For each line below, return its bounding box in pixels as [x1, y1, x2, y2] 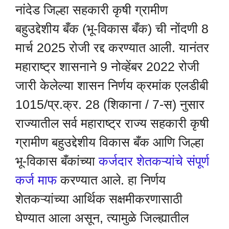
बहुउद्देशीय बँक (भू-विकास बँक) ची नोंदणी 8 [15, 21, 209, 36]
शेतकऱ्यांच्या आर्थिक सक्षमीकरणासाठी [15, 191, 182, 206]
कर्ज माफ [15, 172, 57, 187]
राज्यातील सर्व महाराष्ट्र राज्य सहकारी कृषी [15, 116, 209, 130]
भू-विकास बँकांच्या [15, 153, 99, 168]
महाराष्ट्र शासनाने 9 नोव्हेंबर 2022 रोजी [15, 59, 199, 74]
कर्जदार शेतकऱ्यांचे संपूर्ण [99, 153, 209, 168]
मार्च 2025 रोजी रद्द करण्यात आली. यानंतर [15, 40, 209, 55]
